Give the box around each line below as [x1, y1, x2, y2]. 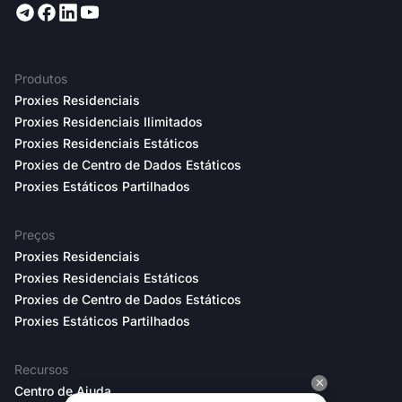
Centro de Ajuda [14, 382, 111, 398]
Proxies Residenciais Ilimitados [14, 113, 203, 129]
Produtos [14, 70, 67, 86]
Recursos [14, 361, 68, 377]
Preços [14, 226, 55, 242]
